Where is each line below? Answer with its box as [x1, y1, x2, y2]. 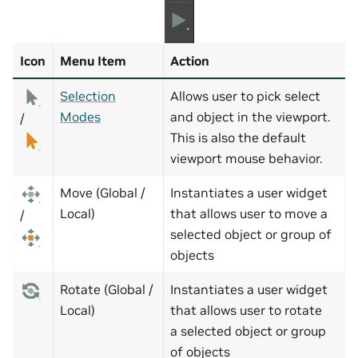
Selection [60, 88, 116, 105]
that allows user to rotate [170, 302, 322, 319]
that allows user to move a [170, 205, 328, 222]
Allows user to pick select [170, 88, 320, 105]
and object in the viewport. [170, 109, 331, 125]
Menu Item [60, 53, 126, 70]
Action [170, 53, 209, 70]
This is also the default [170, 129, 306, 146]
